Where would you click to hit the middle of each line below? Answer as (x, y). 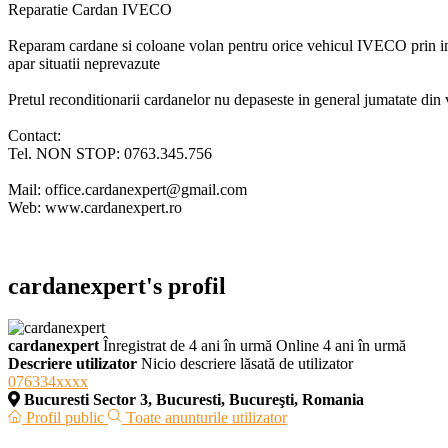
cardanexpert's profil (117, 285)
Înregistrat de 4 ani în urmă (187, 346)
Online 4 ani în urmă (341, 346)
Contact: (34, 135)
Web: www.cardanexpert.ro (95, 207)
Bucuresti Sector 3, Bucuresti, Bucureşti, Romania (192, 400)
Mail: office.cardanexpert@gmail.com (127, 189)
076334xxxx (48, 382)
